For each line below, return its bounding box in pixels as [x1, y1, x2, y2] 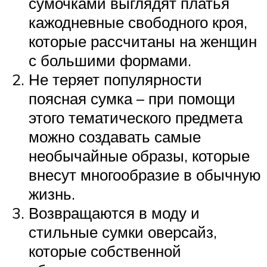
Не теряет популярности [29, 69, 202, 89]
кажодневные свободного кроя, [29, 12, 247, 32]
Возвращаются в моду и [29, 203, 200, 222]
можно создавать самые [29, 126, 201, 146]
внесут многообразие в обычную [29, 164, 261, 184]
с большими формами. [29, 50, 191, 70]
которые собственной [29, 241, 181, 260]
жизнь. [29, 184, 75, 203]
